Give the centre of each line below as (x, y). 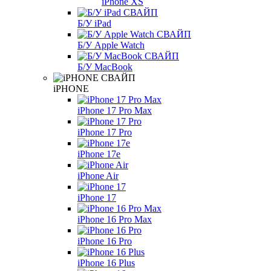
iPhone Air (98, 176)
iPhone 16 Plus (106, 263)
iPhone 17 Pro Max (115, 111)
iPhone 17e (99, 154)
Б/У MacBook (105, 67)
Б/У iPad (94, 24)
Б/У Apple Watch (111, 45)
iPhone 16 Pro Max (115, 220)
